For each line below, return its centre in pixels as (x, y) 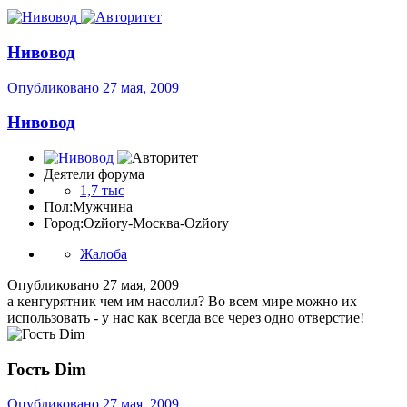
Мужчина (103, 206)
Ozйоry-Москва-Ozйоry (156, 223)
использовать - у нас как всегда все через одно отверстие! (186, 317)
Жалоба (104, 253)
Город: (64, 223)
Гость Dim (47, 369)
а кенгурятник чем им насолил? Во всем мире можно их (182, 301)
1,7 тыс (102, 190)
